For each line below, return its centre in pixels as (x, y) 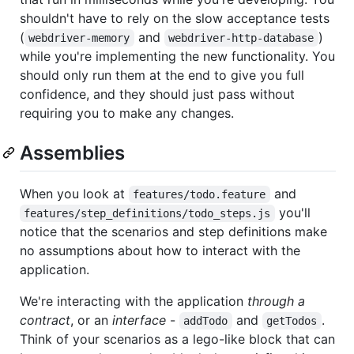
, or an (91, 320)
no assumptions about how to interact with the (160, 251)
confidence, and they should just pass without (157, 94)
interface (139, 320)
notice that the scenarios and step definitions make (173, 232)
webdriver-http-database (241, 38)
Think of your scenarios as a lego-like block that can (177, 339)
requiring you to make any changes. (127, 113)
